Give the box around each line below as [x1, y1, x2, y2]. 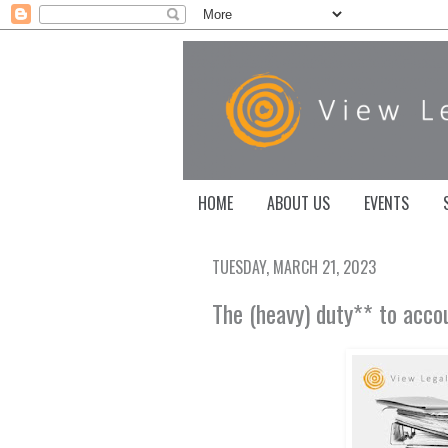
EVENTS [364, 190, 409, 215]
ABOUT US [267, 190, 330, 215]
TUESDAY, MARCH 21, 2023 [212, 255, 376, 280]
